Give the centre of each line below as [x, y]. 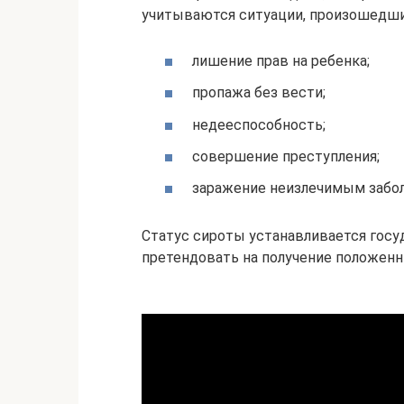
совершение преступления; [286, 156]
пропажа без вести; [259, 93]
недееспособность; [259, 124]
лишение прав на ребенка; [281, 61]
